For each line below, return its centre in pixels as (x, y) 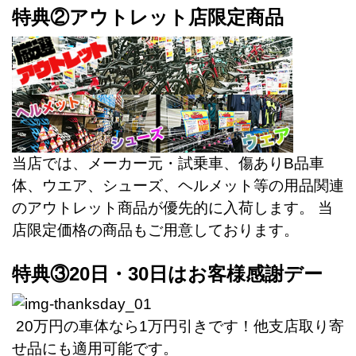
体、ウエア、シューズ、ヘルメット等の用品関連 (178, 185)
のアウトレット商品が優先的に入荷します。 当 (172, 207)
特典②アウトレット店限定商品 (148, 17)
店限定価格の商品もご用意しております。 (155, 230)
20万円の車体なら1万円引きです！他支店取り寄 (178, 326)
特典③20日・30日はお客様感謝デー (167, 273)
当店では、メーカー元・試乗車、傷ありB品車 (168, 163)
